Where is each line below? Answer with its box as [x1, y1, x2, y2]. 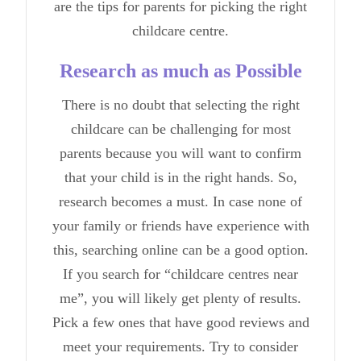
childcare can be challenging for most [70, 120, 291, 137]
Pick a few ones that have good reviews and [52, 313, 309, 330]
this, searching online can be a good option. [52, 241, 309, 258]
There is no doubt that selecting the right [61, 96, 300, 113]
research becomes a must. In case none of [59, 193, 302, 210]
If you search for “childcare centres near [63, 265, 298, 282]
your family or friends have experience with [52, 217, 309, 234]
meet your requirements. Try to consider [63, 338, 298, 355]
